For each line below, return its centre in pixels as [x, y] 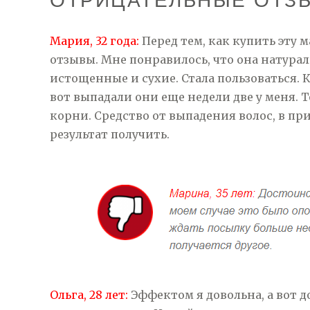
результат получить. [110, 134]
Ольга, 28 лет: [89, 295]
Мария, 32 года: [94, 41]
